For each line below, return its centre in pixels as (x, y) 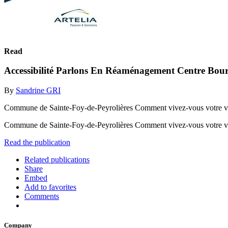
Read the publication (37, 142)
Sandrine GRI (38, 90)
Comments (42, 196)
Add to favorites (50, 187)
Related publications (57, 159)
